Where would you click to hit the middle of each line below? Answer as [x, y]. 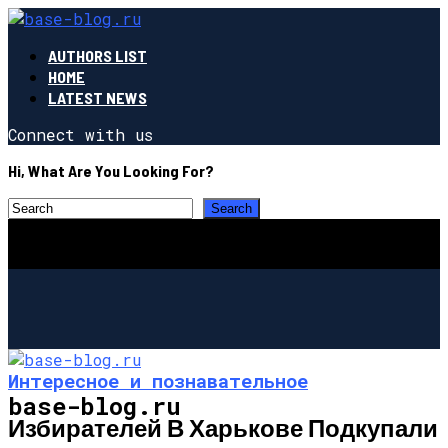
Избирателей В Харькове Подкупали [223, 427]
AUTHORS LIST [97, 55]
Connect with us [80, 134]
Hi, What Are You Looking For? [111, 170]
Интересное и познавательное [158, 380]
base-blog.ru [94, 405]
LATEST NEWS [97, 97]
